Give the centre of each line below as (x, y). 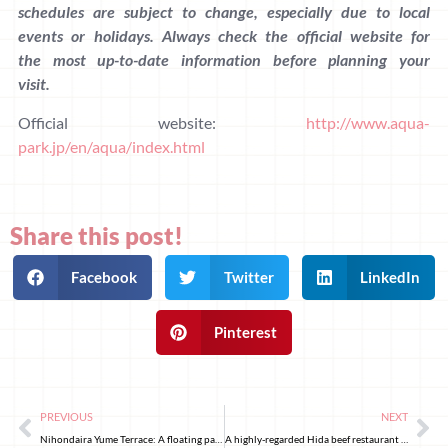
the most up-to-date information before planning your (224, 60)
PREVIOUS (66, 417)
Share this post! (96, 236)
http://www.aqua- (368, 123)
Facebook (104, 277)
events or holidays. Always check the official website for (224, 36)
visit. (34, 84)
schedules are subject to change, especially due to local (224, 12)
